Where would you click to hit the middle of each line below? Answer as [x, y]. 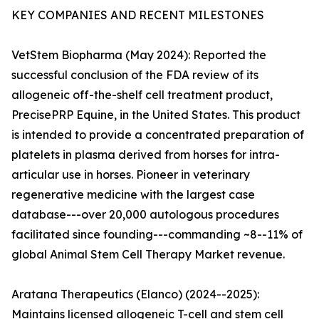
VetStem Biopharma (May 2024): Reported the [139, 55]
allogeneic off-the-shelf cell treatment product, [142, 95]
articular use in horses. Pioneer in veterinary [131, 175]
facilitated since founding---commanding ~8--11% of [157, 235]
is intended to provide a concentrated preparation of [158, 135]
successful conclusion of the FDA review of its [135, 75]
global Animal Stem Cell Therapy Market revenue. [148, 255]
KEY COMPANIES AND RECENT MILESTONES [138, 15]
